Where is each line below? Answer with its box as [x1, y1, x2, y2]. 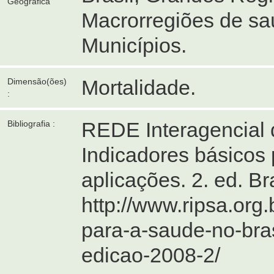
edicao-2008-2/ [81, 243, 220, 267]
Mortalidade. [81, 76, 196, 99]
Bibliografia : [7, 119, 55, 128]
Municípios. [81, 34, 187, 57]
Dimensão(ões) [7, 76, 67, 86]
